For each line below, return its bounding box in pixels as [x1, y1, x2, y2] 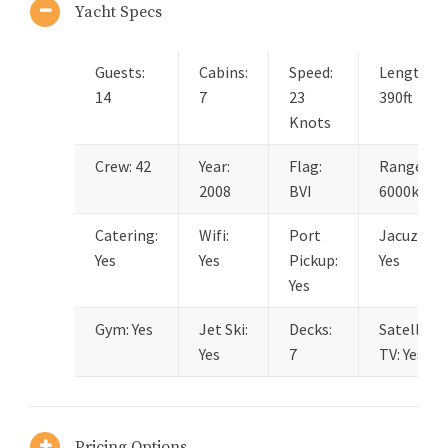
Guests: [95, 62, 145, 83]
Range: [379, 156, 426, 177]
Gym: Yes [95, 319, 153, 340]
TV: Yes [379, 344, 424, 365]
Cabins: [199, 62, 248, 83]
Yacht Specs [75, 2, 162, 23]
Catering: [95, 225, 158, 246]
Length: [379, 62, 432, 83]
